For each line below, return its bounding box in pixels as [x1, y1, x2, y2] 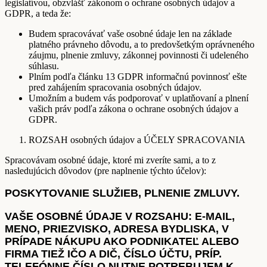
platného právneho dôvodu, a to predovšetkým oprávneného [29, 39, 254, 49]
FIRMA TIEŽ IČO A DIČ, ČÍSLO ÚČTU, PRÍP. [5, 247, 222, 260]
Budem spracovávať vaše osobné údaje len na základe [29, 28, 232, 39]
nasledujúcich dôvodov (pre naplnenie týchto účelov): [5, 165, 206, 176]
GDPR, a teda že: [5, 8, 71, 18]
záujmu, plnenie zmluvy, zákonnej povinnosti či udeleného [29, 49, 249, 60]
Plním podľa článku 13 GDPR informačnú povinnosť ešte [29, 71, 247, 82]
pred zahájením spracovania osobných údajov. [29, 82, 201, 92]
